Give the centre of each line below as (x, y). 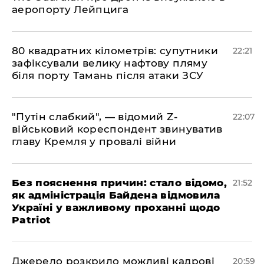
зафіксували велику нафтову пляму (110, 63)
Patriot (32, 220)
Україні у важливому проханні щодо (116, 207)
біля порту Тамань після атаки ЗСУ (108, 75)
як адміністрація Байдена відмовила (116, 195)
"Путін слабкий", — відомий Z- (95, 117)
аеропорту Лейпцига (70, 9)
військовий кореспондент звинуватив (117, 129)
